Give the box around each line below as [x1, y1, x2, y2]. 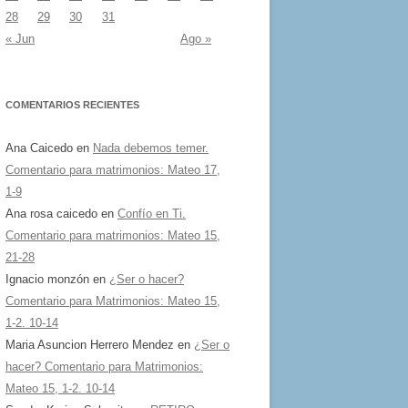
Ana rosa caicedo [5, 206, 97, 220]
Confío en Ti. [117, 206, 186, 220]
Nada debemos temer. [93, 140, 209, 155]
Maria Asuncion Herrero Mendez [5, 337, 174, 352]
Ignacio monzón [5, 271, 89, 286]
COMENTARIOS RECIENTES [5, 98, 139, 110]
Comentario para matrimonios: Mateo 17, [5, 162, 220, 177]
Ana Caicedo [5, 140, 73, 155]
